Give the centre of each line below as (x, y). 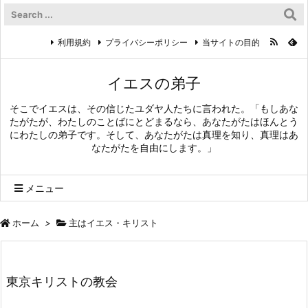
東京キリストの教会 (62, 282)
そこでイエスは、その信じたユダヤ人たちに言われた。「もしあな (154, 108)
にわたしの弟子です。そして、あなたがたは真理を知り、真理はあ (154, 134)
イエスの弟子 (154, 83)
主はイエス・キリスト (113, 223)
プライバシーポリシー (146, 42)
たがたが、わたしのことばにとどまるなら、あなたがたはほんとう (154, 121)
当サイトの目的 (231, 42)
